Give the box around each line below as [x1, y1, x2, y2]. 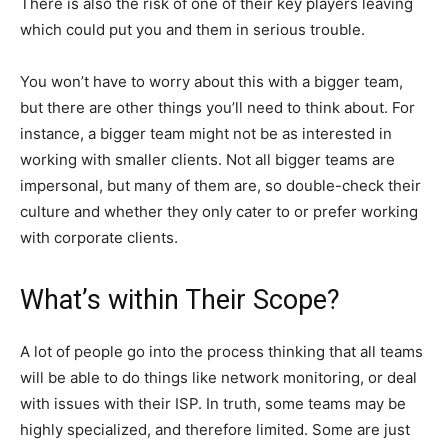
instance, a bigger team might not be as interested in [20, 123, 392, 143]
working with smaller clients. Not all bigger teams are [20, 149, 395, 169]
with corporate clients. [20, 227, 178, 247]
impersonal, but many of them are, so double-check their [20, 175, 421, 195]
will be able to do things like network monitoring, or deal [20, 367, 417, 387]
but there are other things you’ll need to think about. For [20, 97, 415, 117]
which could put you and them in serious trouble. [20, 19, 365, 39]
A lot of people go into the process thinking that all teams [20, 341, 423, 361]
